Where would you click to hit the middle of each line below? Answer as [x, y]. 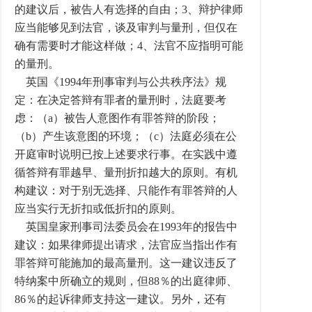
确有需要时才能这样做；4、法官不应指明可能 [129, 46]
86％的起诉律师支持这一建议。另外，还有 [120, 299]
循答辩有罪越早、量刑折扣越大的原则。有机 [126, 172]
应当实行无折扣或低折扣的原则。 [98, 209]
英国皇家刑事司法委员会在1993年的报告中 [126, 227]
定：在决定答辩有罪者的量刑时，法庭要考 [120, 100]
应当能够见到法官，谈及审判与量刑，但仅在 [126, 28]
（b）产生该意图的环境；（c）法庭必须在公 [126, 136]
